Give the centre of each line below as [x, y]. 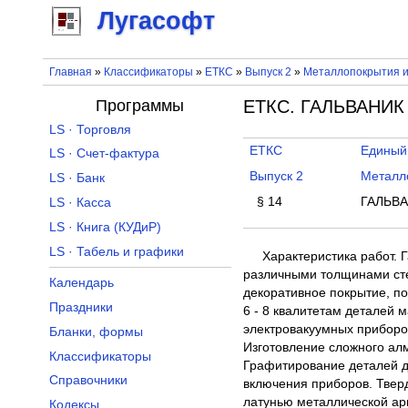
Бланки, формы [96, 331]
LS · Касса [80, 203]
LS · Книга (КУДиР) [105, 227]
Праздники [81, 308]
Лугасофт [156, 21]
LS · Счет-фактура [104, 154]
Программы [140, 105]
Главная [70, 71]
